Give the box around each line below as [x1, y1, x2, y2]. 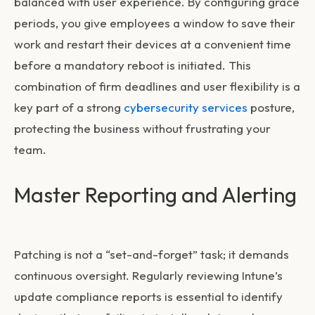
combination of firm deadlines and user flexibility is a [14, 79, 300, 94]
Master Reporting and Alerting [14, 181, 297, 209]
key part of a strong [14, 100, 124, 115]
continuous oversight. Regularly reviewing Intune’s [14, 268, 283, 283]
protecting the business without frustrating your [14, 121, 271, 136]
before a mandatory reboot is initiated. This [14, 58, 251, 73]
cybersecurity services [124, 100, 247, 115]
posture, [247, 100, 295, 115]
